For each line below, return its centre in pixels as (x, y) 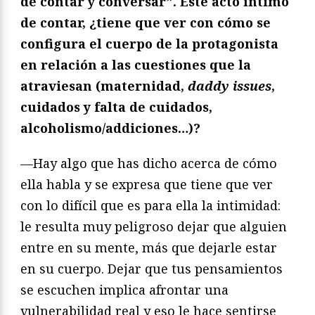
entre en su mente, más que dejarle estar (149, 248)
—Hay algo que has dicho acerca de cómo (149, 163)
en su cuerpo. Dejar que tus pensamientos (152, 269)
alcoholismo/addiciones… (104, 128)
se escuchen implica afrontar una (124, 290)
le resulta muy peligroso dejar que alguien (154, 227)
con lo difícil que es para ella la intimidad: (150, 206)
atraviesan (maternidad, (104, 86)
